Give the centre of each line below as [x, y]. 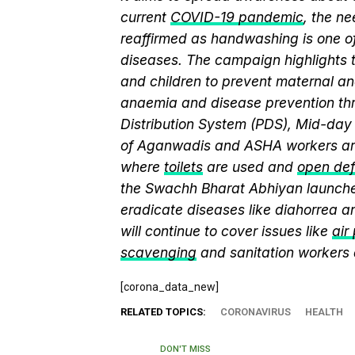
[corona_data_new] [170, 287]
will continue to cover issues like [226, 231]
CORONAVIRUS [256, 312]
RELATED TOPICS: [163, 312]
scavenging [158, 252]
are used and [250, 167]
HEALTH [324, 312]
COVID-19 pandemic [237, 17]
